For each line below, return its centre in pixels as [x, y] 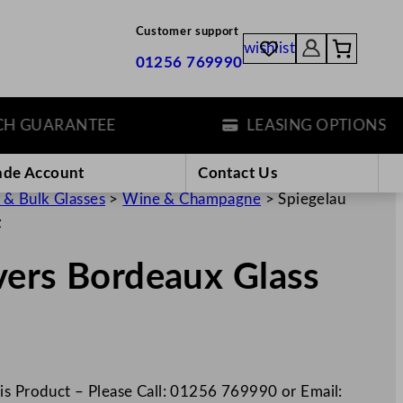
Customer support [187, 32]
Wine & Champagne [192, 199]
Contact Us [238, 173]
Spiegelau [312, 199]
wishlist [269, 49]
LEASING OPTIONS [281, 125]
